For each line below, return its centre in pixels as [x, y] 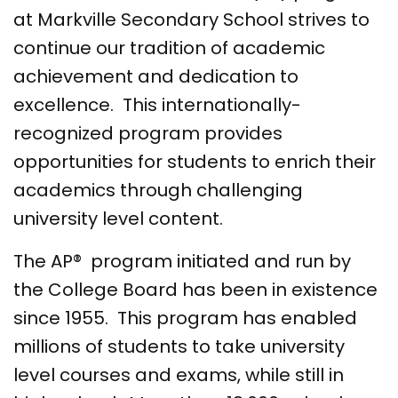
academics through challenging [158, 191]
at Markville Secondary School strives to [191, 20]
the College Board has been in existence [195, 290]
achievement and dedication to [156, 77]
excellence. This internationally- [157, 105]
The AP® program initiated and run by [182, 262]
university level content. [120, 219]
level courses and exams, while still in [179, 375]
